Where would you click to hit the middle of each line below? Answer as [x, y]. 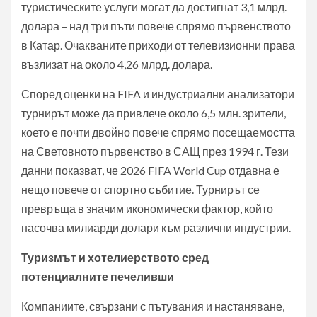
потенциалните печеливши [98, 277]
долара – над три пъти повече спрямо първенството [156, 26]
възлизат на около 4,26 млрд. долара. [117, 64]
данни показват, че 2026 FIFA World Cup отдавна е [150, 171]
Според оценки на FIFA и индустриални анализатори [158, 94]
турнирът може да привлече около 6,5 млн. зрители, [154, 113]
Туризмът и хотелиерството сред [115, 258]
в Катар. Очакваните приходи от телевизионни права [158, 45]
